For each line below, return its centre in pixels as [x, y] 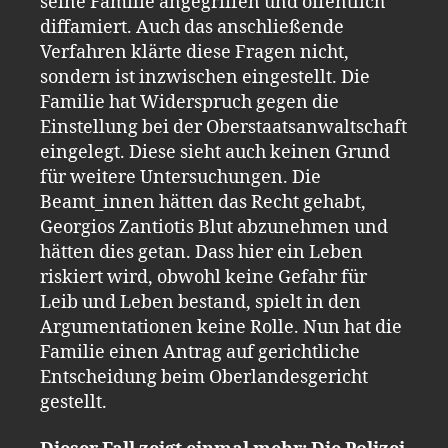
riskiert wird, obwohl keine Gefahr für [203, 277]
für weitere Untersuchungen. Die [180, 177]
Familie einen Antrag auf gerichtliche [200, 352]
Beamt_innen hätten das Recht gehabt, [203, 202]
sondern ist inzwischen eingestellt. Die [205, 77]
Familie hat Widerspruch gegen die [189, 102]
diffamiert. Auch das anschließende [192, 27]
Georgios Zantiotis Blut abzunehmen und [214, 227]
